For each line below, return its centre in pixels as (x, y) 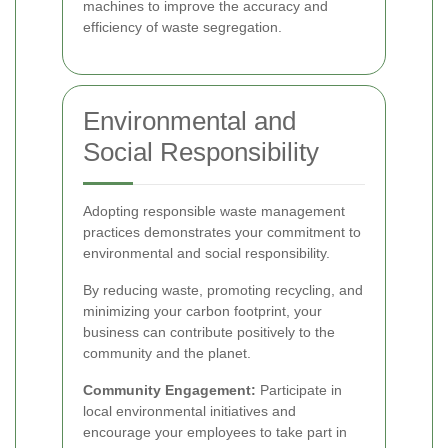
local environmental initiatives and (189, 410)
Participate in (299, 389)
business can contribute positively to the (209, 331)
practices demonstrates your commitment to (222, 231)
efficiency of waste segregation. (182, 26)
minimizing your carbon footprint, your (202, 310)
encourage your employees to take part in (215, 431)
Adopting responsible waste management (214, 210)
